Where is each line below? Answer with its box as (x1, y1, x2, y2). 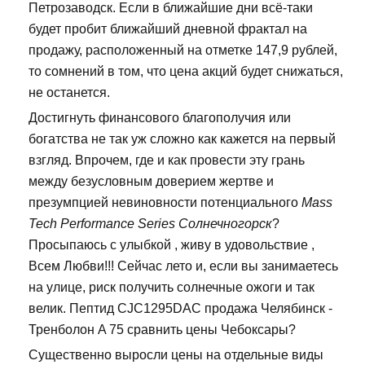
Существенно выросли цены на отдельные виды (29, 348, 323, 363)
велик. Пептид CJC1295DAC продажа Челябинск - (29, 301, 332, 316)
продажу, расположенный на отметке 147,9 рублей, (29, 43, 337, 58)
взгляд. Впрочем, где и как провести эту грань (29, 153, 305, 168)
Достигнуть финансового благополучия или (29, 111, 291, 125)
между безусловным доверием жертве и (29, 174, 274, 189)
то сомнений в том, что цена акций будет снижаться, (29, 64, 343, 79)
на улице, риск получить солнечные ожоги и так (29, 280, 314, 295)
